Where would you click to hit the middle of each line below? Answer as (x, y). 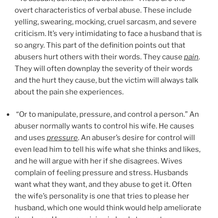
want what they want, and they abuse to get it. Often (103, 185)
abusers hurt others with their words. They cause (99, 57)
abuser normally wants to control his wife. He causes (104, 126)
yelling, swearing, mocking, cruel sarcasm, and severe (106, 22)
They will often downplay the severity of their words (104, 68)
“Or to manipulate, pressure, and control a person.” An (107, 115)
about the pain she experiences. (69, 92)
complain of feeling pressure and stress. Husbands (101, 173)
